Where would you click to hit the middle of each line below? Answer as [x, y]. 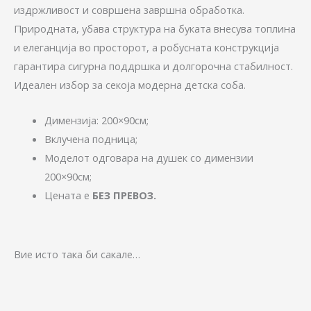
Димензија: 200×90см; [96, 120]
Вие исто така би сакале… [77, 254]
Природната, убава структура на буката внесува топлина [155, 29]
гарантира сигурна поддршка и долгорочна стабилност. [153, 66]
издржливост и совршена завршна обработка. [129, 10]
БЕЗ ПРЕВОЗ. [123, 195]
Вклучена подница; [91, 138]
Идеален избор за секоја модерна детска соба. [130, 85]
